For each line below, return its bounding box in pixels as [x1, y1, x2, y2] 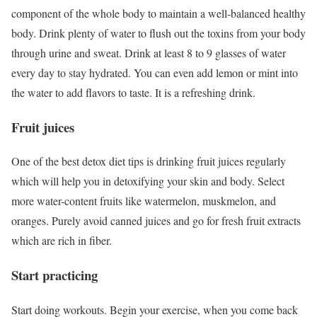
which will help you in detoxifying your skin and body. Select [11, 173, 284, 189]
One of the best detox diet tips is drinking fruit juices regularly [11, 154, 286, 169]
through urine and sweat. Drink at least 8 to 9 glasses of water [11, 45, 286, 61]
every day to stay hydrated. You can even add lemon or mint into [11, 65, 298, 81]
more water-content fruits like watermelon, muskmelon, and [11, 193, 276, 209]
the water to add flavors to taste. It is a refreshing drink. [11, 85, 259, 100]
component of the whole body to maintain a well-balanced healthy [11, 6, 306, 21]
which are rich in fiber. [11, 233, 112, 248]
